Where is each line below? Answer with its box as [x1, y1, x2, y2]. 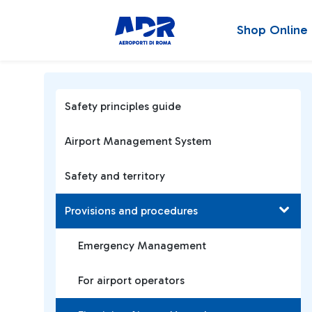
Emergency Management [78, 239, 206, 252]
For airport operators [78, 274, 185, 287]
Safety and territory [65, 169, 165, 182]
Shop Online [237, 22, 308, 38]
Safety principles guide [65, 100, 181, 113]
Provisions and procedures [65, 204, 198, 217]
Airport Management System [65, 134, 212, 148]
